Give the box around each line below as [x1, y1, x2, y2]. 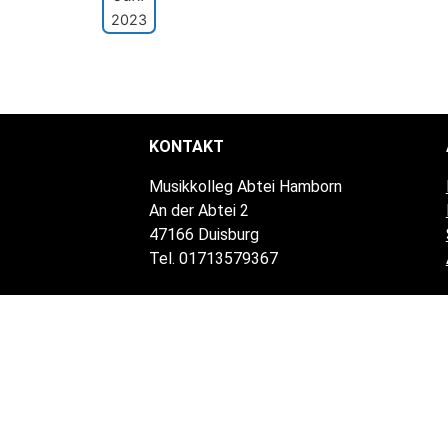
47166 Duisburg [148, 225, 259, 244]
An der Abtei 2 [148, 201, 249, 220]
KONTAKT [148, 137, 224, 156]
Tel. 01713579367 [148, 249, 278, 268]
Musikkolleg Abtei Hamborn [148, 177, 342, 196]
